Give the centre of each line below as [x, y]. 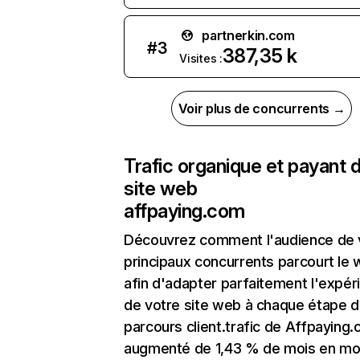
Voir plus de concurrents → [262, 108]
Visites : [201, 58]
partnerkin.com [248, 35]
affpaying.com [184, 211]
